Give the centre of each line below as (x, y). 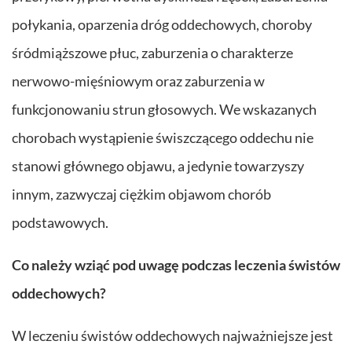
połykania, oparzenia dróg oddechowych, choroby (162, 24)
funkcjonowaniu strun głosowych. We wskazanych (164, 109)
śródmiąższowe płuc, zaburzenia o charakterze (152, 52)
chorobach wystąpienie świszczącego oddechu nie (163, 137)
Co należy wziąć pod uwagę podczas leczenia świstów (176, 264)
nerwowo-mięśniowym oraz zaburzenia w (138, 81)
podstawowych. (60, 222)
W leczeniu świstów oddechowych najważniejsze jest (172, 335)
